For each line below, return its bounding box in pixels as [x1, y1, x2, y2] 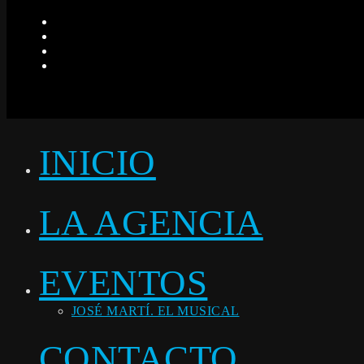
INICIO [39, 141, 156, 183]
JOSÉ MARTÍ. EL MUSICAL [71, 304, 240, 318]
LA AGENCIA [39, 202, 263, 244]
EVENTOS [39, 262, 208, 304]
